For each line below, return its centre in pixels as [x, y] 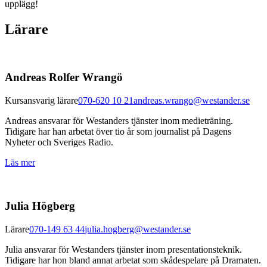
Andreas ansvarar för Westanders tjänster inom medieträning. [119, 121]
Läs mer [20, 163]
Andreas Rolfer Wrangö [64, 77]
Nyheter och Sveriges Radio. [59, 142]
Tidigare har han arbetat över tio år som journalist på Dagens [118, 132]
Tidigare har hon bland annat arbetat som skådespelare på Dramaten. [133, 260]
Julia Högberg [40, 206]
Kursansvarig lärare [41, 101]
